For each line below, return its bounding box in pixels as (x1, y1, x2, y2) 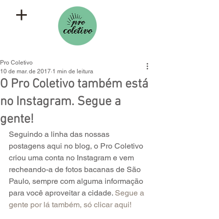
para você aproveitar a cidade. (9, 188, 115, 197)
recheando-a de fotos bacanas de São (9, 165, 143, 174)
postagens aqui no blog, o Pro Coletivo (9, 141, 145, 151)
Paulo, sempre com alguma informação (9, 176, 145, 186)
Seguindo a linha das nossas (9, 130, 111, 139)
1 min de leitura (52, 68, 93, 75)
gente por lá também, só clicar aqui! (9, 200, 131, 209)
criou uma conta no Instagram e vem (9, 153, 136, 162)
